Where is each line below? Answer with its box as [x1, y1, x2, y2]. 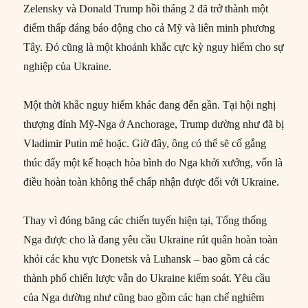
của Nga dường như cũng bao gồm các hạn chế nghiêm [23, 291, 265, 304]
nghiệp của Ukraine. [23, 60, 112, 73]
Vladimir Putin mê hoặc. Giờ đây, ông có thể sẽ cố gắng [23, 137, 267, 150]
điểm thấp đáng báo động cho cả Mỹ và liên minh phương [23, 22, 276, 34]
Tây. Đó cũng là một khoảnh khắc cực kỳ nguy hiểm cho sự [23, 41, 285, 54]
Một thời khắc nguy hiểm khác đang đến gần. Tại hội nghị [23, 99, 276, 111]
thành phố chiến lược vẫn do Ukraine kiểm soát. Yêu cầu [23, 272, 271, 285]
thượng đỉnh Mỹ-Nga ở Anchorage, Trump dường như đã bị [23, 118, 285, 131]
